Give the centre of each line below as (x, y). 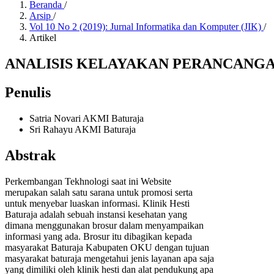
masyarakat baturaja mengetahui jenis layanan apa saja (109, 258)
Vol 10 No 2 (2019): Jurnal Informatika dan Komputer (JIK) (146, 27)
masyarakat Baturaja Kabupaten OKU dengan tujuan (107, 247)
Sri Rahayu (52, 129)
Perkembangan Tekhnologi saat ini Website (88, 181)
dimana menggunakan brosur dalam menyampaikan (104, 225)
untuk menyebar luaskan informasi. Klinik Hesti (97, 203)
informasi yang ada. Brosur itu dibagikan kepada (98, 236)
